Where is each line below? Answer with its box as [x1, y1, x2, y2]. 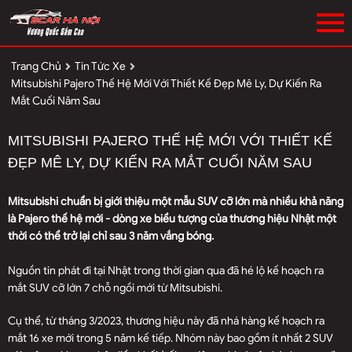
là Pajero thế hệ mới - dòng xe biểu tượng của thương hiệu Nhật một [8, 211, 336, 225]
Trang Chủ [11, 59, 61, 73]
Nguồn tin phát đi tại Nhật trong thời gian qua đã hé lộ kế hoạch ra [8, 263, 324, 277]
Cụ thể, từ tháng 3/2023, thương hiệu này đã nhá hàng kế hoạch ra [8, 313, 324, 328]
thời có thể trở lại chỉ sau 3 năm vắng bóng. [8, 229, 214, 243]
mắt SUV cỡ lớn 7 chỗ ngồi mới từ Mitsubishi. [8, 280, 222, 295]
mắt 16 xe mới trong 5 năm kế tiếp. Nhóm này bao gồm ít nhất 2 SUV [8, 331, 333, 345]
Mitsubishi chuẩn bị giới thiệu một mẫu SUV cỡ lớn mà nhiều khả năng [8, 194, 343, 208]
